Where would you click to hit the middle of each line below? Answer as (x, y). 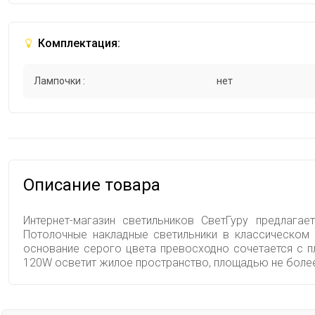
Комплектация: (78, 44)
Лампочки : (59, 81)
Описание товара (92, 185)
